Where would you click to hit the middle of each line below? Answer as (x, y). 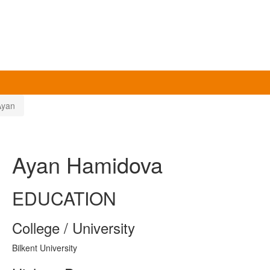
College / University (74, 228)
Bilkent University (45, 248)
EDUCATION (64, 198)
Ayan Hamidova (87, 165)
